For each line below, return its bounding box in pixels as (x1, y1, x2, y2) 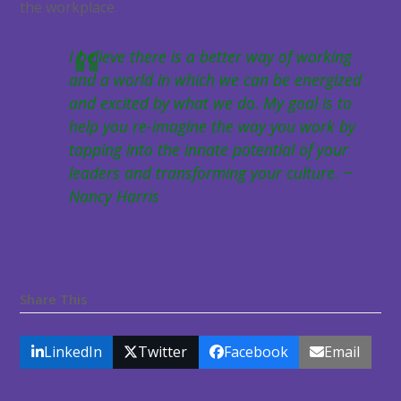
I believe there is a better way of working (69, 46, 353, 68)
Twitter (138, 342, 188, 363)
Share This (20, 291, 88, 309)
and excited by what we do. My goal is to (69, 92, 353, 115)
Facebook (223, 342, 288, 363)
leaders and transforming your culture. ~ (69, 162, 353, 184)
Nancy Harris (69, 185, 160, 208)
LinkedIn (43, 342, 102, 363)
